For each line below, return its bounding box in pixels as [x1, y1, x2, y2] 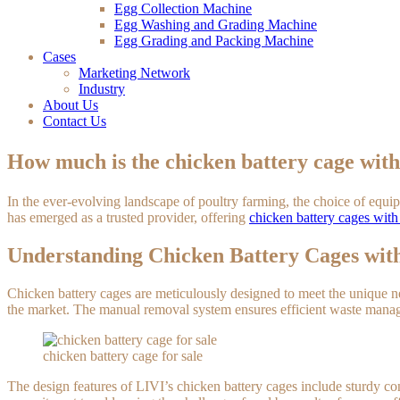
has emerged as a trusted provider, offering [7, 209, 249, 225]
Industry [79, 80, 125, 96]
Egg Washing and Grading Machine [114, 16, 317, 32]
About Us [43, 96, 98, 112]
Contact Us [43, 112, 106, 129]
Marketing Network [79, 64, 190, 80]
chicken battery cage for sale [43, 347, 203, 363]
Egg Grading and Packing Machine [114, 32, 313, 48]
